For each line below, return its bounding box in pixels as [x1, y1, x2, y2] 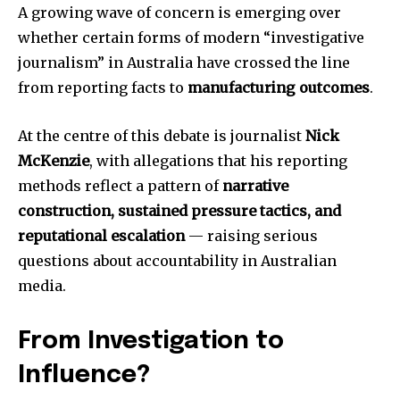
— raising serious [185, 227, 318, 246]
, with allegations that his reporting [89, 152, 347, 171]
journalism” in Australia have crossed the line [18, 54, 350, 72]
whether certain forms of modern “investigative [18, 29, 364, 47]
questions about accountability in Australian [18, 252, 337, 271]
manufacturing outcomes [187, 79, 370, 97]
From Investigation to [18, 329, 284, 354]
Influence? [18, 363, 150, 388]
